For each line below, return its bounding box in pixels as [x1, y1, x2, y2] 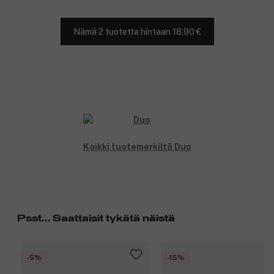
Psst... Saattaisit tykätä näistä [17, 213, 175, 224]
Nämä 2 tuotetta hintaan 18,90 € [73, 26, 201, 37]
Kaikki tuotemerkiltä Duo [83, 142, 191, 152]
